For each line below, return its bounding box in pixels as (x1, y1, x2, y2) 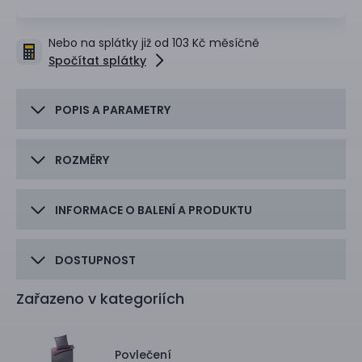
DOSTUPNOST (55, 252, 136, 269)
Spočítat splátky (48, 53, 146, 69)
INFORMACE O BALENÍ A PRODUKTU (55, 202, 252, 219)
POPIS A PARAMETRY (55, 102, 170, 119)
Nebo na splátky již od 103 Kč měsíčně (48, 35, 259, 52)
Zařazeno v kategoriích (16, 288, 184, 309)
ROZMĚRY (55, 152, 109, 169)
